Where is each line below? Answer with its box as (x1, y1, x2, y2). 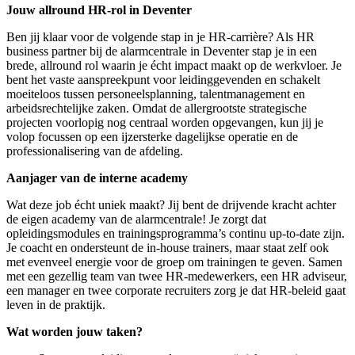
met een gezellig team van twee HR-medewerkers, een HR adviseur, (6, 269, 347, 284)
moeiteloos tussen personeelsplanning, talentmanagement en (6, 87, 305, 101)
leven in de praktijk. (6, 298, 105, 312)
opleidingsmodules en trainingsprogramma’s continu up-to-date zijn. (6, 227, 345, 241)
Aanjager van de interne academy (6, 171, 188, 185)
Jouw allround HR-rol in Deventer (6, 3, 192, 17)
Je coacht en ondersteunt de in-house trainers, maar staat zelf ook (6, 241, 329, 255)
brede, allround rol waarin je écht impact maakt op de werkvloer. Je (6, 59, 342, 73)
